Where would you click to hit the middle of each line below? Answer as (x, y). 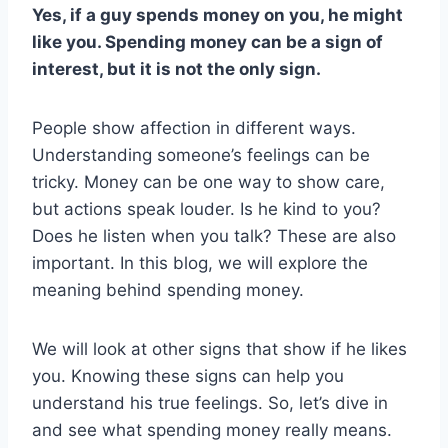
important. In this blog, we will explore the (200, 263)
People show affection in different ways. (194, 128)
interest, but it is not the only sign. (176, 69)
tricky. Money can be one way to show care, (208, 182)
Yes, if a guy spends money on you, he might (217, 15)
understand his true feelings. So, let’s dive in (210, 403)
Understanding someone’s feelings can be (201, 155)
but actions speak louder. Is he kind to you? (206, 209)
